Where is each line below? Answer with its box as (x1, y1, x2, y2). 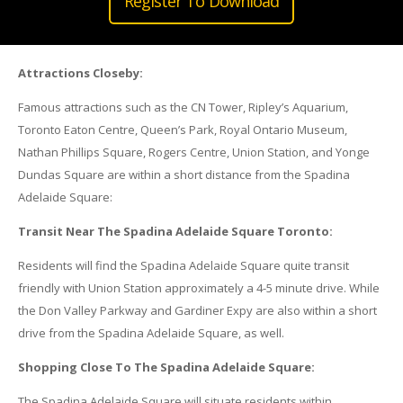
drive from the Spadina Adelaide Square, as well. (17, 325, 284, 342)
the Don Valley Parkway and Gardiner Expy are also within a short (17, 302, 377, 319)
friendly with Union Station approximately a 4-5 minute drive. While (17, 280, 380, 297)
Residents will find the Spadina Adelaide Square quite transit (17, 257, 349, 274)
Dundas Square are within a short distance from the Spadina (17, 166, 350, 184)
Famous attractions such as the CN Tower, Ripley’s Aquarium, (17, 99, 348, 116)
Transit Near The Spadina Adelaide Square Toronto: (17, 223, 333, 240)
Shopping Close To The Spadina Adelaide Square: (17, 359, 315, 376)
